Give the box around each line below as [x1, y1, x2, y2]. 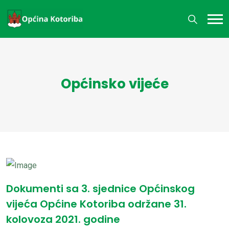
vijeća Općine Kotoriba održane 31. [6, 196, 187, 211]
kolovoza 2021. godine [6, 212, 120, 226]
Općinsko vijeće [60, 75, 169, 93]
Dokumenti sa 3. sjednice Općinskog [6, 181, 195, 196]
